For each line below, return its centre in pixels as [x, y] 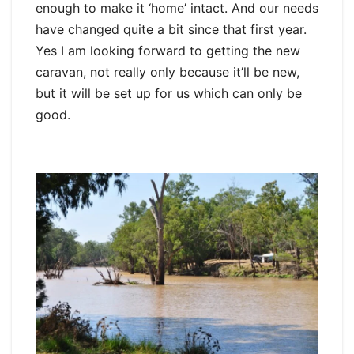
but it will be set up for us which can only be [169, 94]
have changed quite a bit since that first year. [171, 30]
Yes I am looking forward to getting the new [168, 51]
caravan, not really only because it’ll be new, [168, 72]
